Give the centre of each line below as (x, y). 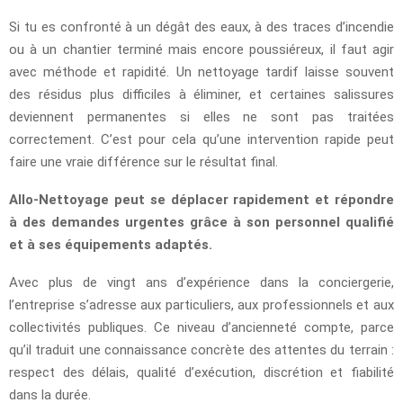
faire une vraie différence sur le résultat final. (143, 161)
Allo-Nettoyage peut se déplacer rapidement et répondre (201, 199)
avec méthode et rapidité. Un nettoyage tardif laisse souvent (201, 72)
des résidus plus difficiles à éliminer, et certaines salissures (201, 94)
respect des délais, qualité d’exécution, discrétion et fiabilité (201, 372)
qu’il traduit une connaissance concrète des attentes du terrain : (201, 349)
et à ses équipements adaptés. (111, 244)
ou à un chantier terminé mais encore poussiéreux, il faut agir (201, 49)
